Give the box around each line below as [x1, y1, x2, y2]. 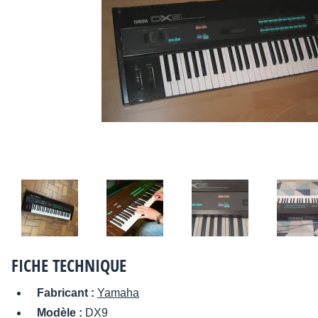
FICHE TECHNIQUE [11, 253, 126, 278]
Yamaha [97, 287, 139, 300]
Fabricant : [37, 287, 97, 300]
